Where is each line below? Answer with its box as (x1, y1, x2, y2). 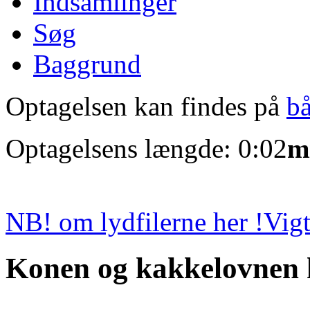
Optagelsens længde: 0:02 (6, 133, 287, 163)
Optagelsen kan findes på (6, 91, 286, 121)
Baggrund (33, 48, 141, 79)
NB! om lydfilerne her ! (6, 206, 264, 237)
